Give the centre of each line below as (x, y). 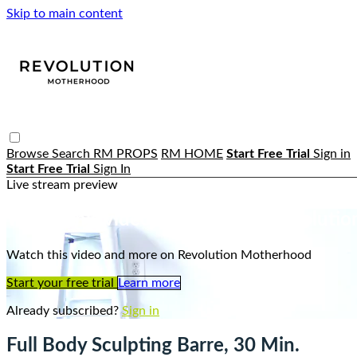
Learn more (149, 282)
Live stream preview (62, 184)
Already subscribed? (64, 310)
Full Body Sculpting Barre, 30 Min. (153, 345)
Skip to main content (65, 14)
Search (73, 153)
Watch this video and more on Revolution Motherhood (159, 255)
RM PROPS (126, 153)
